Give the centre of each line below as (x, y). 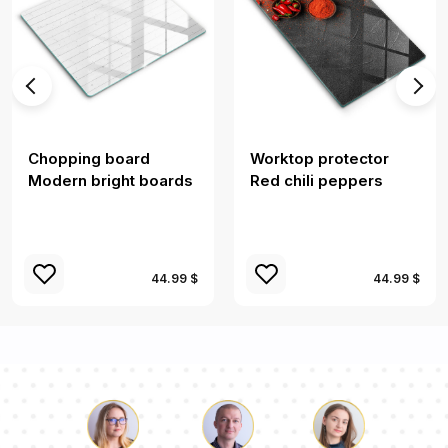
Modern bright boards (110, 180)
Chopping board (89, 158)
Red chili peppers (316, 180)
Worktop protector (319, 158)
